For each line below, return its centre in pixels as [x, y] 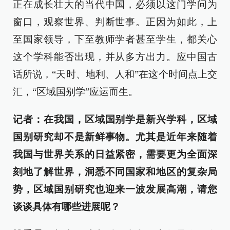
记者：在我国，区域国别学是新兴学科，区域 [115, 119]
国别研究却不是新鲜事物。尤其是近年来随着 [115, 137]
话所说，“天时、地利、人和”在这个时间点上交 [115, 74]
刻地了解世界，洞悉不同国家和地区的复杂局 [115, 172]
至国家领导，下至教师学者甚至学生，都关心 [115, 39]
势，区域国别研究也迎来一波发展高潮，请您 [115, 189]
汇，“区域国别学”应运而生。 [75, 92]
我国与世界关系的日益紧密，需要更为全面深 [115, 154]
